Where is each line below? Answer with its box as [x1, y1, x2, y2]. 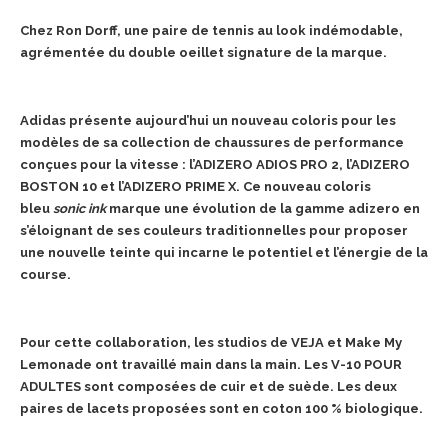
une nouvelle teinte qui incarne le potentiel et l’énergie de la [20, 244, 428, 260]
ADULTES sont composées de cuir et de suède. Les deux [20, 378, 397, 394]
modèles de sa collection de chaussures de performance [20, 134, 404, 150]
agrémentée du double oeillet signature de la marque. [20, 44, 387, 60]
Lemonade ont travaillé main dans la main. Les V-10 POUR [20, 356, 402, 372]
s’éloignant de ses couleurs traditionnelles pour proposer [20, 222, 408, 238]
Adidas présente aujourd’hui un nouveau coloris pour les [20, 112, 396, 128]
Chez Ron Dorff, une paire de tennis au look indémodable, [20, 22, 403, 38]
